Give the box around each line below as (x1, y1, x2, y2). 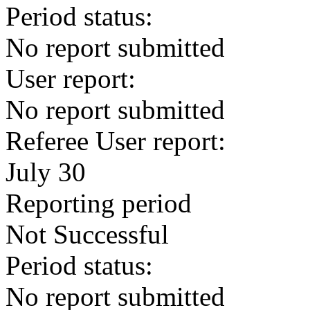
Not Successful (6, 219, 169, 249)
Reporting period (6, 188, 192, 218)
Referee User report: (6, 126, 226, 156)
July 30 (6, 157, 86, 187)
